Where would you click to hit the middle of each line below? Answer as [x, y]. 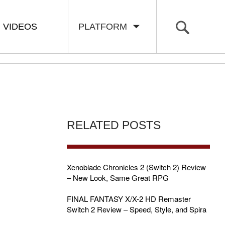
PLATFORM [105, 27]
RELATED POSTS [114, 125]
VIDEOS [20, 27]
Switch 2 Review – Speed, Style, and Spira [136, 209]
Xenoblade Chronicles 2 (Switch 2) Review [136, 167]
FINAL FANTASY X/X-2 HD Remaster [129, 199]
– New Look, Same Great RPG [118, 178]
